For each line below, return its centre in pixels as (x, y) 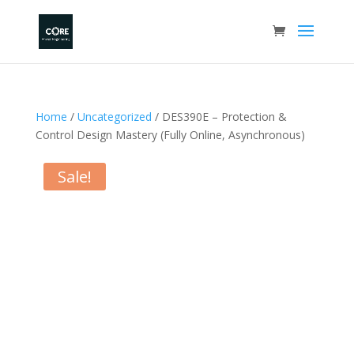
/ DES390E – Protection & (219, 117)
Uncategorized (114, 117)
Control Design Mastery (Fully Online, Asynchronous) (170, 135)
